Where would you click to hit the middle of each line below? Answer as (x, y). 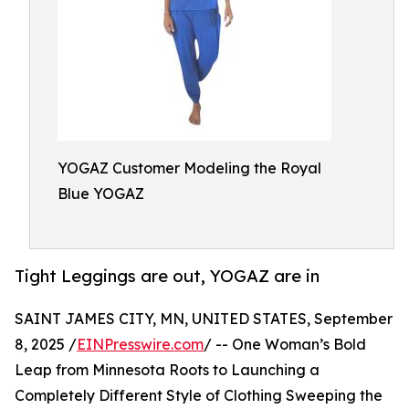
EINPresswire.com (140, 345)
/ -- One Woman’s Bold (285, 345)
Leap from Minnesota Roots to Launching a (167, 370)
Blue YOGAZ (101, 194)
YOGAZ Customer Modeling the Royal (189, 168)
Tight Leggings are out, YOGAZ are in (167, 276)
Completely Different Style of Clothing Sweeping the (199, 396)
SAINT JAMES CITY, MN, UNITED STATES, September (204, 319)
